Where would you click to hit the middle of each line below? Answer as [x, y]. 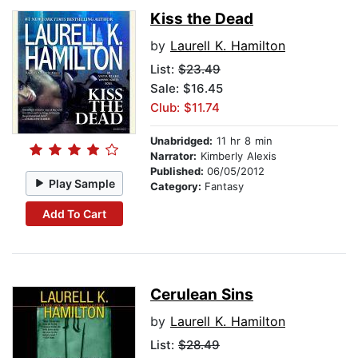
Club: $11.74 [185, 108]
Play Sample [82, 183]
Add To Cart [74, 213]
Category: [177, 187]
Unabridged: [181, 141]
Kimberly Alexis [237, 156]
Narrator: [173, 156]
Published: [179, 171]
